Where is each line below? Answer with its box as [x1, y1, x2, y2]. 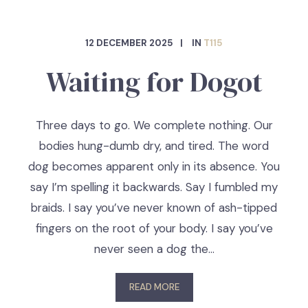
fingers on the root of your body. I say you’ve [35, 221, 273, 236]
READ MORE [129, 281, 179, 293]
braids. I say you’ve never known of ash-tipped [31, 200, 277, 215]
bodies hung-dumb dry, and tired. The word [39, 138, 269, 153]
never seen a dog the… [93, 241, 214, 256]
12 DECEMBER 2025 [85, 37, 173, 49]
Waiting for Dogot [45, 63, 263, 101]
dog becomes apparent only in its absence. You [28, 159, 280, 174]
